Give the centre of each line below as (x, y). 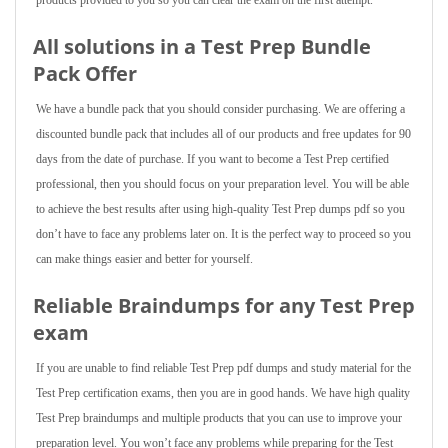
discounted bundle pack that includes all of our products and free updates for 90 (223, 134)
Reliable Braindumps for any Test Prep (224, 305)
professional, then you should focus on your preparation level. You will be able (222, 184)
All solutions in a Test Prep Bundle (202, 46)
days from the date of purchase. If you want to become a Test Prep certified (212, 159)
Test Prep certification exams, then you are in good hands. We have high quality (223, 393)
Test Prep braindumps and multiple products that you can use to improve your (219, 418)
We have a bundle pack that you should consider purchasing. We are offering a (220, 109)
